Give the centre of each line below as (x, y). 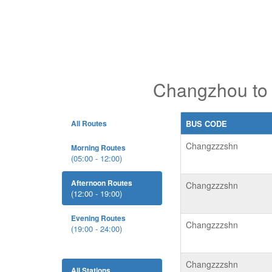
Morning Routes (98, 148)
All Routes (89, 123)
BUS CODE (206, 124)
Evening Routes (98, 218)
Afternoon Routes (102, 183)
